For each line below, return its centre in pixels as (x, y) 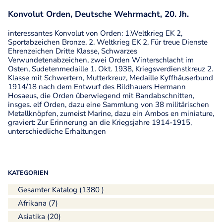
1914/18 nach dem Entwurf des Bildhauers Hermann (97, 87)
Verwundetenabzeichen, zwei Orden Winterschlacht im (101, 60)
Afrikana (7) (38, 203)
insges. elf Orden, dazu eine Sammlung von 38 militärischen (108, 105)
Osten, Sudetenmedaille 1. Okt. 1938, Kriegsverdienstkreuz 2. (110, 69)
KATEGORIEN (28, 173)
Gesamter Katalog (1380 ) (61, 190)
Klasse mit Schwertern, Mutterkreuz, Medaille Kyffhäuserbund (110, 78)
